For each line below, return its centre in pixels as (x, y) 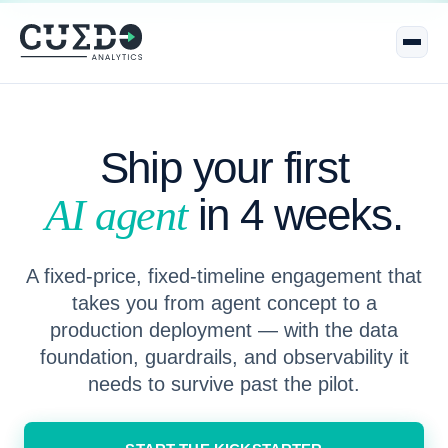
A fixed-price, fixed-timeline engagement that (224, 276)
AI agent (116, 215)
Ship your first (224, 167)
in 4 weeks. (294, 214)
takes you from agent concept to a (224, 303)
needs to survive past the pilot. (224, 384)
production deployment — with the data (224, 330)
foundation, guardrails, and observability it (224, 357)
